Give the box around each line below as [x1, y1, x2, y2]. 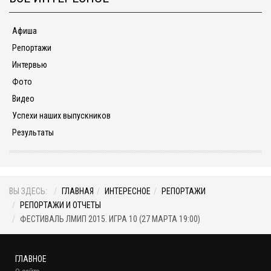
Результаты [12, 128, 54, 138]
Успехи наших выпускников [12, 111, 111, 121]
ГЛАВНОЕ [15, 254, 47, 264]
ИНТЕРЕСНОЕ [105, 186, 151, 197]
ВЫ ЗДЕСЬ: [9, 186, 51, 197]
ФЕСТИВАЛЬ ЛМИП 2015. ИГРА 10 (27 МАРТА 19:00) [20, 214, 200, 224]
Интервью [12, 60, 47, 70]
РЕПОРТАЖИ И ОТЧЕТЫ [20, 200, 101, 211]
